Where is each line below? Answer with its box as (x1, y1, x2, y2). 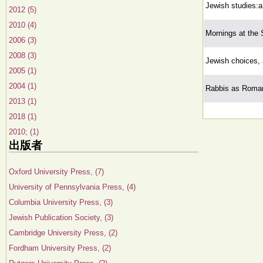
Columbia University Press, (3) (9, 198, 113, 207)
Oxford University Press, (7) (9, 167, 104, 176)
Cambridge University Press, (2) (9, 228, 117, 237)
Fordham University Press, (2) (9, 244, 111, 252)
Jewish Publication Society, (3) (9, 213, 113, 222)
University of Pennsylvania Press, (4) (9, 183, 136, 191)
